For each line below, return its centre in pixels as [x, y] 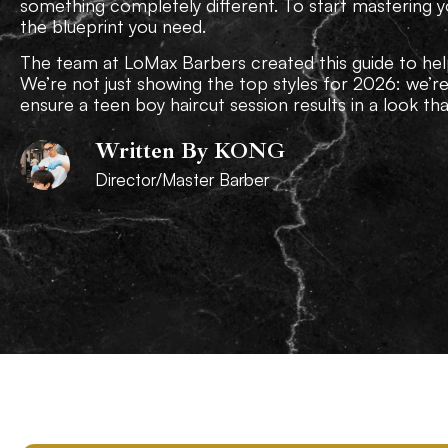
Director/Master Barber [182, 180]
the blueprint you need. [113, 26]
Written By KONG [190, 151]
